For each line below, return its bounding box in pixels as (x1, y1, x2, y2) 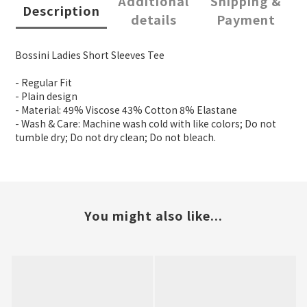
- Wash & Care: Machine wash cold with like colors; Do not (15, 116, 276, 131)
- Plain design (15, 89, 77, 103)
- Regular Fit (15, 75, 72, 90)
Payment (216, 10, 275, 29)
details (130, 10, 177, 29)
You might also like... (84, 206, 223, 225)
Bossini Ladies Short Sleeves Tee (15, 48, 164, 62)
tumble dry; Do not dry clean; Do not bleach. (15, 130, 216, 145)
